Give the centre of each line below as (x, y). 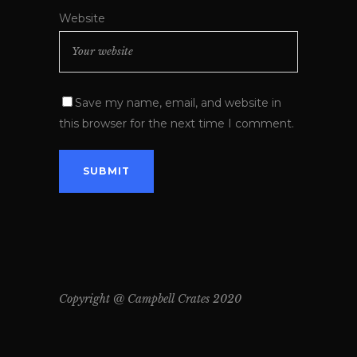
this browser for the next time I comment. (177, 124)
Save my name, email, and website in (178, 103)
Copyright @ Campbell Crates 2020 (150, 299)
